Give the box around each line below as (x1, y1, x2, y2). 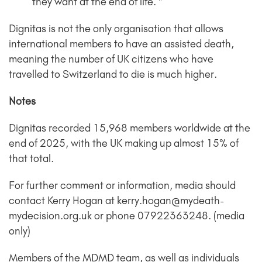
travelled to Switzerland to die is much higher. (9, 67, 217, 81)
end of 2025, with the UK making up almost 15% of (9, 136, 239, 150)
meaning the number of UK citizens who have (9, 52, 213, 65)
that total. (9, 151, 54, 165)
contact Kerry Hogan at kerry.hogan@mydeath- (9, 194, 225, 207)
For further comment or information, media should (9, 178, 236, 192)
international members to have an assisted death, (9, 37, 234, 50)
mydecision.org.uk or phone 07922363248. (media (9, 209, 244, 222)
